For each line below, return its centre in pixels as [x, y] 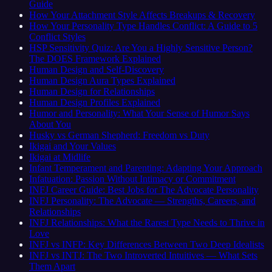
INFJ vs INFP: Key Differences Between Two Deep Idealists [147, 244]
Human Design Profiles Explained [95, 102]
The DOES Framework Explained [95, 58]
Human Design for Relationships [92, 91]
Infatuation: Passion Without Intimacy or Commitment [132, 178]
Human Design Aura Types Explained [102, 80]
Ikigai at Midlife [60, 157]
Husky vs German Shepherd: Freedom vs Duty [119, 135]
